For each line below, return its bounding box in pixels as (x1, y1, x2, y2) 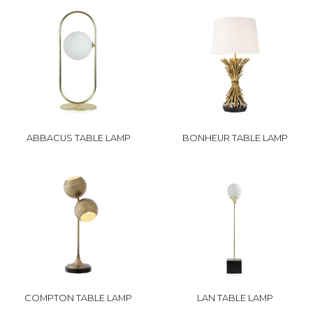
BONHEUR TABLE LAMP (182, 132, 288, 143)
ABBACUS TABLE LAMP (26, 132, 131, 143)
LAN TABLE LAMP (196, 292, 273, 303)
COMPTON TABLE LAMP (24, 292, 132, 303)
